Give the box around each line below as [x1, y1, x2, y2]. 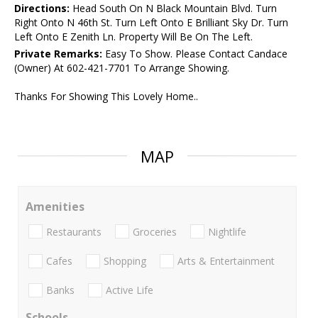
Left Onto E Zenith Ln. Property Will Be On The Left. [14, 30, 253, 44]
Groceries [133, 224, 177, 238]
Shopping [104, 253, 146, 268]
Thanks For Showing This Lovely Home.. [14, 89, 198, 104]
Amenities [26, 199, 84, 215]
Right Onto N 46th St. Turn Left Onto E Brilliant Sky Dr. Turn [14, 16, 288, 30]
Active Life [106, 283, 153, 297]
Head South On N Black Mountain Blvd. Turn [70, 1, 277, 16]
